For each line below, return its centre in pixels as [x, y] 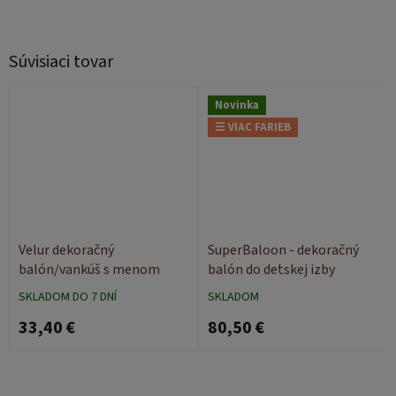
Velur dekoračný [66, 250]
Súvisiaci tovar [61, 61]
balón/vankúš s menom [89, 269]
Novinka [237, 106]
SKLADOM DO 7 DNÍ [68, 297]
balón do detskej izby [271, 269]
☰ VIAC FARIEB [253, 128]
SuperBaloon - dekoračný [248, 250]
